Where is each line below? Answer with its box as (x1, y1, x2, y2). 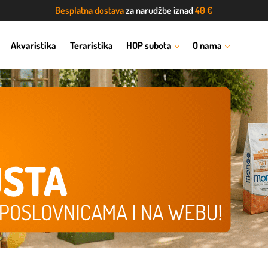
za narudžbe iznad (124, 4, 195, 16)
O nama (192, 39, 222, 52)
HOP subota (126, 39, 172, 52)
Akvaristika (11, 39, 57, 52)
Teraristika (69, 39, 113, 52)
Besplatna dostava (55, 4, 124, 16)
